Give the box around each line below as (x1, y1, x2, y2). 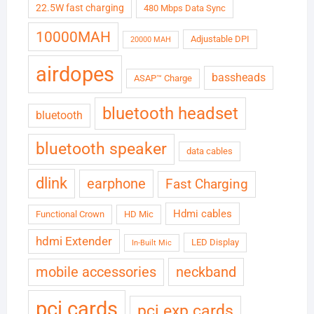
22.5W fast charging (35, 2, 124, 14)
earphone (86, 175, 146, 193)
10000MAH (35, 28, 111, 46)
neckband (175, 264, 236, 281)
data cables (186, 146, 233, 157)
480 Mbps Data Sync (143, 3, 226, 14)
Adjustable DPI (190, 34, 250, 45)
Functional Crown (35, 209, 104, 220)
